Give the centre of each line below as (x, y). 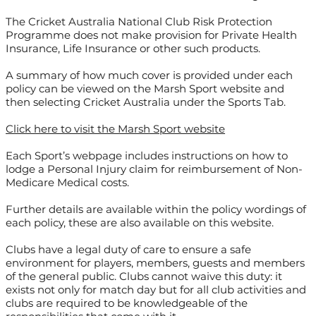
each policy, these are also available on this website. (140, 223)
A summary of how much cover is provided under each (150, 75)
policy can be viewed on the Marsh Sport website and (145, 89)
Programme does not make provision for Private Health (152, 35)
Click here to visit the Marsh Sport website (116, 129)
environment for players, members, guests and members (156, 263)
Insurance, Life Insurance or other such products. (133, 49)
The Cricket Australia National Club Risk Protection (139, 22)
